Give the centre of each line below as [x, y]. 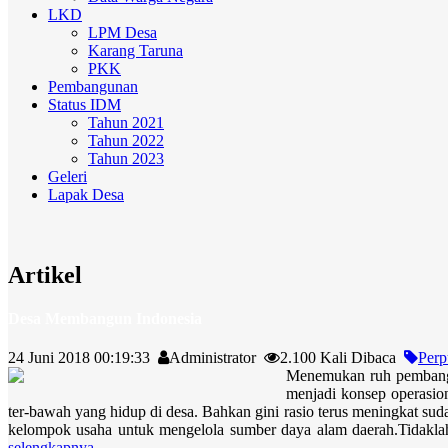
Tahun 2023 [126, 158]
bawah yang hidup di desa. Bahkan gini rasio [171, 412]
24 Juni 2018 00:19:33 [83, 358]
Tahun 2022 [126, 140]
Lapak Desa [86, 194]
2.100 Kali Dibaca [342, 358]
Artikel [45, 274]
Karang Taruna [135, 50]
